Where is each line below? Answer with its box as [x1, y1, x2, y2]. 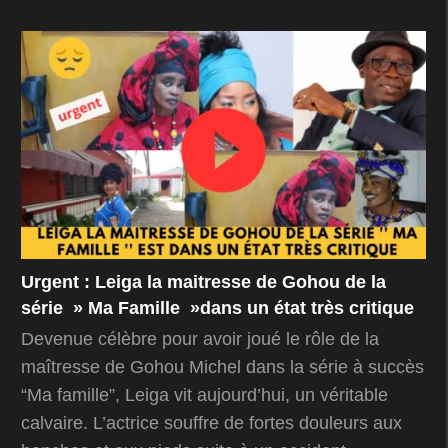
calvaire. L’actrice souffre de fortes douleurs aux [21, 413, 402, 434]
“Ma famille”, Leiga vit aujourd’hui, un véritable [21, 385, 388, 406]
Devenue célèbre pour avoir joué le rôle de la [21, 329, 379, 350]
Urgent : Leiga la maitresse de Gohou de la [21, 272, 386, 293]
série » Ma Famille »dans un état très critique [21, 298, 414, 319]
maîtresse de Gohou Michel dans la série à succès [21, 357, 424, 378]
